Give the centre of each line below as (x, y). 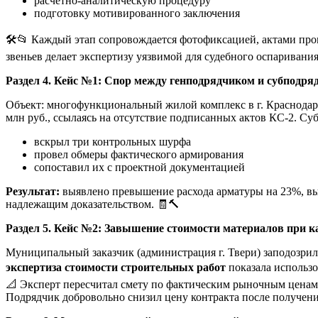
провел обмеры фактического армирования (139, 154)
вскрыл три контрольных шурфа (113, 141)
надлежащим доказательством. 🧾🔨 (93, 204)
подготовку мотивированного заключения (137, 13)
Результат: (33, 191)
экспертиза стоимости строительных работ (116, 267)
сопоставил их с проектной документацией (139, 167)
